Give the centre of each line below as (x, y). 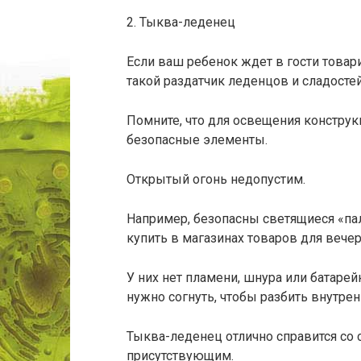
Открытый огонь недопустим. (216, 179)
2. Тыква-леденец (181, 22)
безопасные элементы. (197, 140)
